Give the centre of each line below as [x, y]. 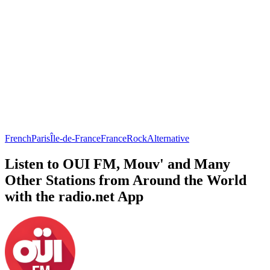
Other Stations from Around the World [126, 180]
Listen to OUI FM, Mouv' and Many [118, 164]
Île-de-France [75, 138]
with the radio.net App [74, 196]
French [18, 138]
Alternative [168, 138]
